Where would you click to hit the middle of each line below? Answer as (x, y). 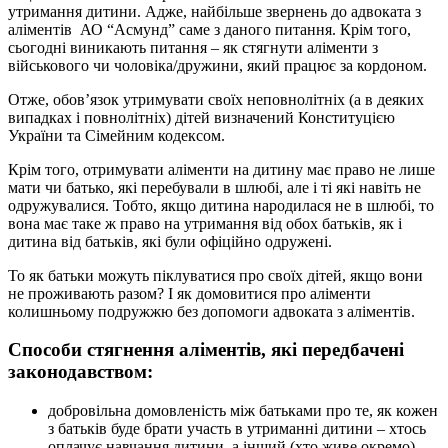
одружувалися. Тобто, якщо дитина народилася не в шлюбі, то (221, 205)
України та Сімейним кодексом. (116, 135)
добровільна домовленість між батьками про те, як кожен (243, 411)
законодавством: (80, 372)
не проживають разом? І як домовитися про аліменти (189, 293)
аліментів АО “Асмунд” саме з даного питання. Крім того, (209, 29)
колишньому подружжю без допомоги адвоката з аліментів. (211, 311)
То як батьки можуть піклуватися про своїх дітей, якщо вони (215, 275)
